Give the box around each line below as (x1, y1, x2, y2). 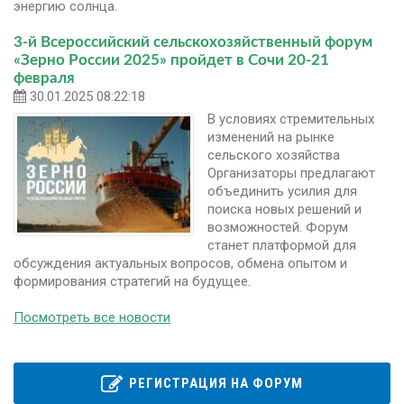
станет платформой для (207, 236, 356, 253)
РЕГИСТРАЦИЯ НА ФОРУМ (125, 374, 303, 391)
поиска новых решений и (207, 200, 362, 217)
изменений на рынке (207, 128, 335, 145)
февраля (14, 69, 75, 86)
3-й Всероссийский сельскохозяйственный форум (14, 33, 372, 50)
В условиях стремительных (207, 110, 374, 127)
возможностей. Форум (207, 218, 348, 235)
